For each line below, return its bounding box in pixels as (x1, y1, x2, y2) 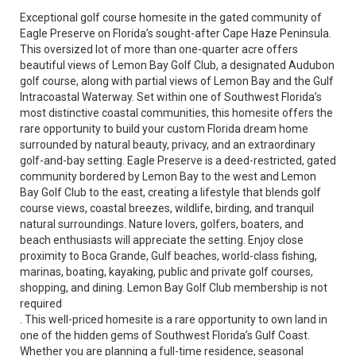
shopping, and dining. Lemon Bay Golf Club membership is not (20, 281, 327, 294)
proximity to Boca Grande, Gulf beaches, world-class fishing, (20, 250, 317, 262)
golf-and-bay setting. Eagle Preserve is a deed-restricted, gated (20, 154, 336, 167)
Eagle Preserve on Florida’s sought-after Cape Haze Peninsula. (20, 27, 331, 40)
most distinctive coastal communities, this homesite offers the (20, 106, 333, 119)
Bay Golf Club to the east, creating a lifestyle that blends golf (20, 186, 321, 199)
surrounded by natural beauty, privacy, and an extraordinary (20, 138, 315, 151)
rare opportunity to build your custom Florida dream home (20, 122, 308, 135)
